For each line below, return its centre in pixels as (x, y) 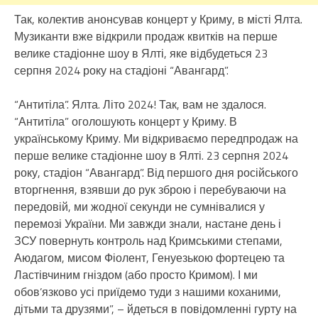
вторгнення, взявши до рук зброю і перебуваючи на (150, 190)
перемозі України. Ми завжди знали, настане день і (148, 224)
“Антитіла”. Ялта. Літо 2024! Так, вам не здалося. (140, 104)
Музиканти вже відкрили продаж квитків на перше (146, 36)
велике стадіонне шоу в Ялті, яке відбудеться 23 (141, 53)
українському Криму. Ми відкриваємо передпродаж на (156, 138)
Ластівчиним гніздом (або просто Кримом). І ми (136, 275)
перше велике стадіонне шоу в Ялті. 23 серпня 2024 (151, 155)
